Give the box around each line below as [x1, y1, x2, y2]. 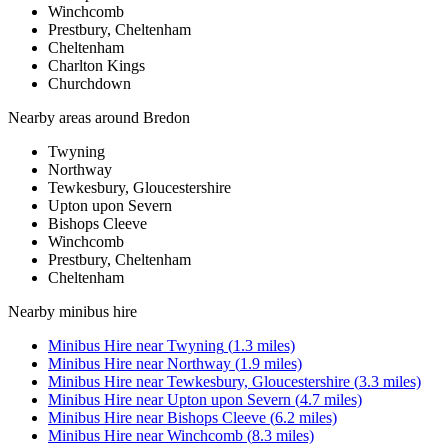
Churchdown [48, 75, 131, 93]
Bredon [143, 109, 190, 127]
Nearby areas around [8, 109, 143, 127]
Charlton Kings [48, 57, 145, 75]
